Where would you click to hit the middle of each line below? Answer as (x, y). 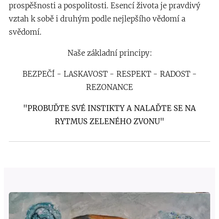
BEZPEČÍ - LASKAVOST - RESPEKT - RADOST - (109, 74)
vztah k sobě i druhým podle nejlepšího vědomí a (97, 19)
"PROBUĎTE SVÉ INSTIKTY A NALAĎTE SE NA (109, 109)
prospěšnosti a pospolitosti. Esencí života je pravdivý (105, 6)
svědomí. (25, 32)
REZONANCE (109, 88)
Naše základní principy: (109, 53)
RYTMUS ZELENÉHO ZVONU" (109, 122)
